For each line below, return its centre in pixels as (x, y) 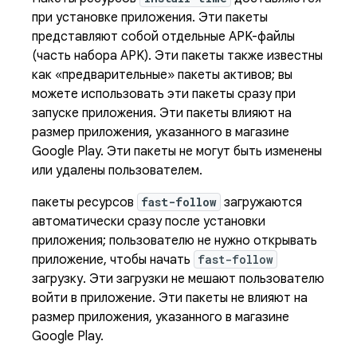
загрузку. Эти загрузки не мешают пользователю (178, 279)
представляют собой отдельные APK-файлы (163, 37)
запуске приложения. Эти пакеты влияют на (162, 113)
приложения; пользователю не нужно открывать (175, 241)
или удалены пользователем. (117, 171)
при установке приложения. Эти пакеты (150, 18)
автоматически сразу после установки (149, 222)
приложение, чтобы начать (113, 260)
